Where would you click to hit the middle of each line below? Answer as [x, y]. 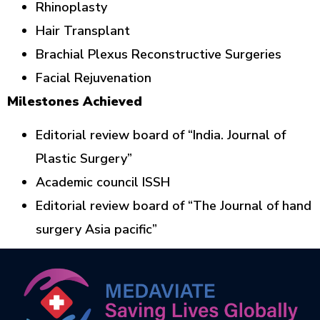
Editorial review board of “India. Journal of [161, 135]
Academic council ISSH [103, 182]
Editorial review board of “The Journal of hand [174, 206]
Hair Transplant [83, 30]
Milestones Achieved [75, 101]
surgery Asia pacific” [96, 230]
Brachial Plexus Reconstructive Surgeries [159, 54]
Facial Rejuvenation [94, 77]
